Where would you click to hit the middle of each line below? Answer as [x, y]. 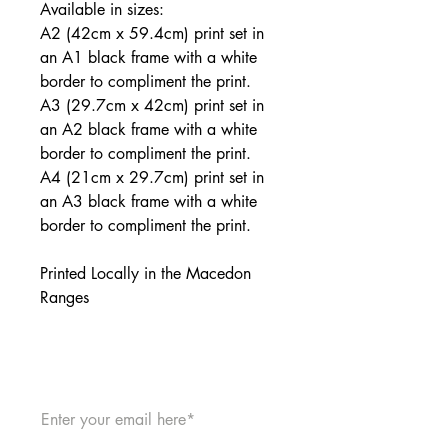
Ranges [67, 297]
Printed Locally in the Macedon [145, 273]
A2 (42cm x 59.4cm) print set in [152, 33]
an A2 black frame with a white [148, 129]
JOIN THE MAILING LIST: [160, 374]
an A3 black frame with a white [148, 201]
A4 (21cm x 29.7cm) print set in [152, 177]
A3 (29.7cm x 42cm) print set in [152, 105]
